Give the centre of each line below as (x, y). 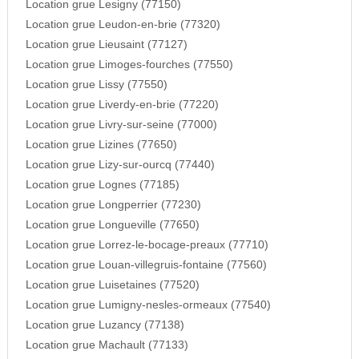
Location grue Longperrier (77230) (113, 205)
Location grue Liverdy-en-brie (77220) (122, 105)
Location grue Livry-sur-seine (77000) (121, 125)
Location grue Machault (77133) (107, 345)
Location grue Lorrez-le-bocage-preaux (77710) (147, 245)
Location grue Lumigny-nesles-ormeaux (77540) (148, 305)
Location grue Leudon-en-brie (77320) (123, 25)
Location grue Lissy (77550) (96, 85)
